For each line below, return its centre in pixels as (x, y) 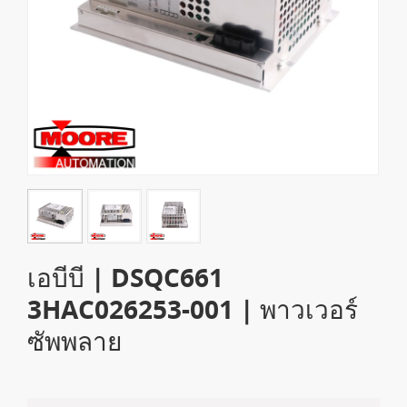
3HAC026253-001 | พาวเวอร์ (193, 309)
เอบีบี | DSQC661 (126, 278)
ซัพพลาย (75, 341)
